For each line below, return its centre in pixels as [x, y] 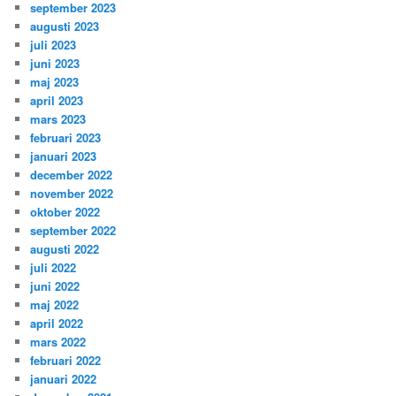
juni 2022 [55, 286]
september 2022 [73, 230]
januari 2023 [64, 156]
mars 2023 [58, 118]
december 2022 [72, 174]
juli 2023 [53, 44]
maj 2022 [55, 304]
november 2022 [72, 193]
